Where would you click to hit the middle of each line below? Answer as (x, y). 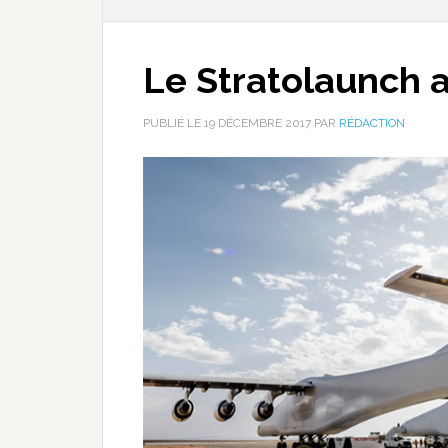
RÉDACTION (372, 123)
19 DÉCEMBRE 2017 (257, 123)
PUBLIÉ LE (173, 123)
